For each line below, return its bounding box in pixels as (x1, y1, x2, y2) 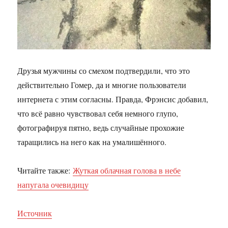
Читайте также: (17, 165, 73, 176)
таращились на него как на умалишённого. (17, 136, 167, 148)
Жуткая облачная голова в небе (73, 165, 181, 176)
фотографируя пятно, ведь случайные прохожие (17, 122, 185, 133)
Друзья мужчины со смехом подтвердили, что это (17, 65, 190, 76)
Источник (17, 208, 52, 219)
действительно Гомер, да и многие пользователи (17, 79, 187, 91)
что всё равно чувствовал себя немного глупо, (17, 108, 179, 119)
